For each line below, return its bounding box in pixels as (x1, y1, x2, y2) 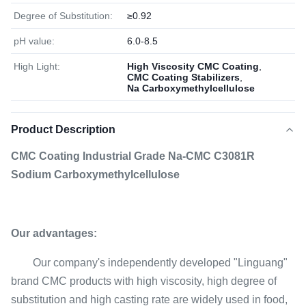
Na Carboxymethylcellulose (127, 83, 255, 94)
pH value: (14, 36, 55, 46)
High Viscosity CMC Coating (127, 61, 259, 72)
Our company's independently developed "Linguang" (11, 257, 288, 268)
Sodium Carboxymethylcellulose (11, 169, 180, 180)
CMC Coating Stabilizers (127, 72, 240, 83)
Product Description (11, 124, 115, 135)
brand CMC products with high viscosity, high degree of (11, 275, 277, 287)
